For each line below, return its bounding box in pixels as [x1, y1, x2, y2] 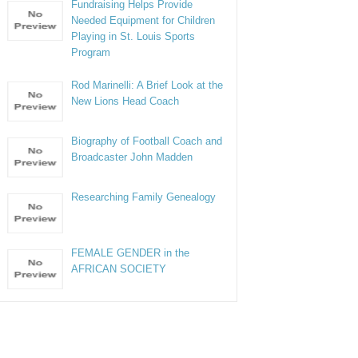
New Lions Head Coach [71, 95, 180, 107]
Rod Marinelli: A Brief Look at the [71, 79, 224, 91]
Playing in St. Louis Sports [71, 30, 196, 42]
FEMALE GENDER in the [71, 247, 190, 259]
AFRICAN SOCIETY [71, 263, 167, 275]
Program [71, 46, 111, 58]
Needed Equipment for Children [71, 14, 216, 26]
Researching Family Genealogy [71, 191, 217, 203]
